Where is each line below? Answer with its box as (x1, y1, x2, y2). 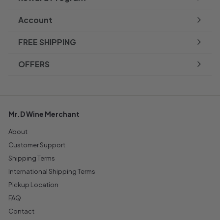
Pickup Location (8, 180, 58, 189)
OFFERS (18, 58, 50, 69)
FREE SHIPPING (18, 36, 76, 47)
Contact (8, 207, 34, 215)
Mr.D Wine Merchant (8, 109, 80, 118)
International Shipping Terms (8, 167, 95, 175)
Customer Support (8, 140, 65, 149)
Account (18, 14, 53, 25)
